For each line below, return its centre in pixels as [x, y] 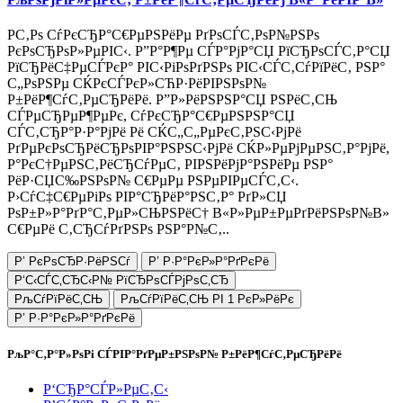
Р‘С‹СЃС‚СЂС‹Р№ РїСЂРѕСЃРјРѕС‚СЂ [121, 281]
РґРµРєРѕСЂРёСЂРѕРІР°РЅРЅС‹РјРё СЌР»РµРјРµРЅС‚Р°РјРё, [198, 148]
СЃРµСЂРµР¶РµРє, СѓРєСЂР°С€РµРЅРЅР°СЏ [151, 116]
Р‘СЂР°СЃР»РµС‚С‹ [106, 390]
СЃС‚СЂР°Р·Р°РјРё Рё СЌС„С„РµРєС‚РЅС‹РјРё [154, 132]
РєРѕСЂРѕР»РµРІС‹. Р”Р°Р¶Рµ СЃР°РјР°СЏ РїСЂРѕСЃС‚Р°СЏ [199, 51]
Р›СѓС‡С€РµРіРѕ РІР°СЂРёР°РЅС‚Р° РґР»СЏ [147, 197]
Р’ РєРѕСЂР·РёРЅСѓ [72, 262]
